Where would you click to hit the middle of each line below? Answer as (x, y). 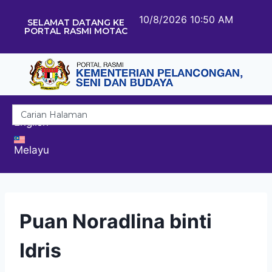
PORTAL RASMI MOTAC (76, 31)
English (31, 122)
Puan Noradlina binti (116, 221)
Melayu (32, 150)
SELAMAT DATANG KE (76, 22)
